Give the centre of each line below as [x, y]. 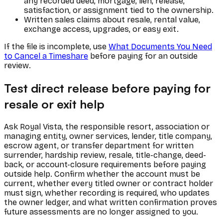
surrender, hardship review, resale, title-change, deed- [105, 155]
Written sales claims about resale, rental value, [112, 20]
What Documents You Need [160, 47]
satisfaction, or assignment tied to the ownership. [119, 10]
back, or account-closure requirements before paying [105, 165]
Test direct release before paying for [107, 88]
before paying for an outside [143, 56]
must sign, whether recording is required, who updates [107, 193]
